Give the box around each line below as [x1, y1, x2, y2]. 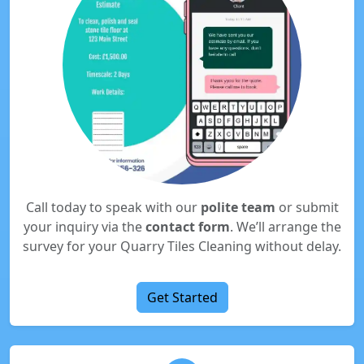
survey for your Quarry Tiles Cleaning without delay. [23, 237, 341, 255]
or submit [275, 198, 339, 216]
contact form [145, 218, 230, 236]
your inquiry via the [23, 218, 145, 236]
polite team [200, 198, 275, 216]
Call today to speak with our [25, 198, 201, 216]
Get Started [146, 288, 218, 306]
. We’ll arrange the [229, 218, 341, 236]
